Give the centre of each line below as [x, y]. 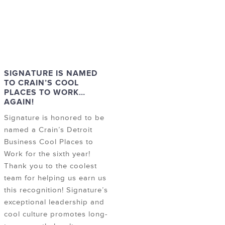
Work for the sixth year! [47, 154]
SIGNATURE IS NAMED [51, 74]
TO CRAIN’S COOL [41, 83]
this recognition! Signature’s [56, 190]
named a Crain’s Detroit [48, 130]
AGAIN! [19, 102]
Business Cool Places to [49, 142]
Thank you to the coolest [50, 166]
